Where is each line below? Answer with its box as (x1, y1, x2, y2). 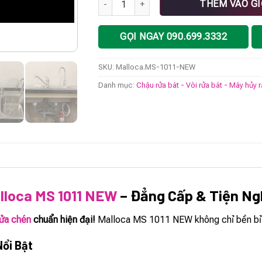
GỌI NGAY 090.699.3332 (120, 31, 227, 43)
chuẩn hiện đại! (31, 213, 96, 225)
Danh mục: (98, 81, 137, 90)
